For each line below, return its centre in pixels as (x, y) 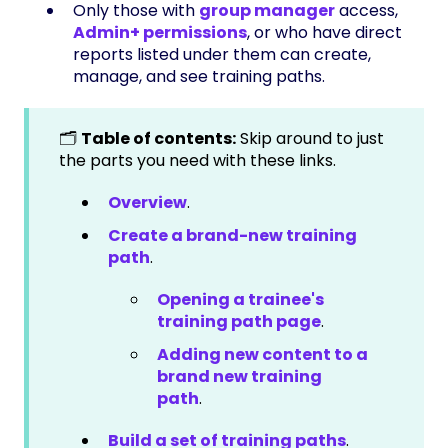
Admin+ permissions (160, 32)
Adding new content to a (262, 355)
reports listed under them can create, (222, 54)
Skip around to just (310, 138)
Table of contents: (158, 138)
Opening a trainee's (240, 300)
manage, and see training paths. (199, 76)
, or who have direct (324, 32)
